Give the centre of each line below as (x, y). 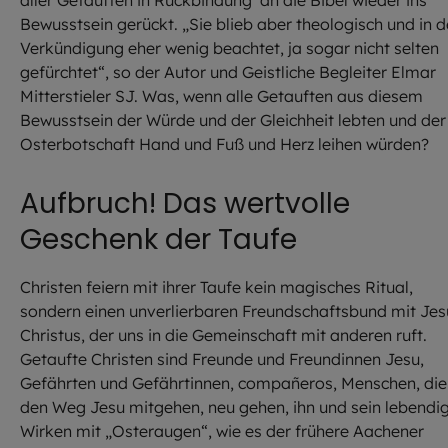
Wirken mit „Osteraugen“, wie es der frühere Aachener (222, 431)
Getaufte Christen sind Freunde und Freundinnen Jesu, (222, 359)
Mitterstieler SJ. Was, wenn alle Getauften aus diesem (221, 96)
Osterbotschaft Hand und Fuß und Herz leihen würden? (224, 144)
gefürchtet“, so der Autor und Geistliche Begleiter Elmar (228, 72)
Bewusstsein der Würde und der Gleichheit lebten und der (233, 120)
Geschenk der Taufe (158, 239)
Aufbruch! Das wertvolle (185, 203)
